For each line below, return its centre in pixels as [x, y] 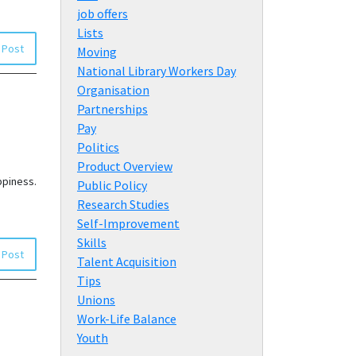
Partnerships [112, 108]
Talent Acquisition [127, 261]
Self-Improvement [128, 223]
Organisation [113, 89]
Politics [98, 147]
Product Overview [125, 166]
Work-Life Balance [127, 318]
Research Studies [123, 204]
